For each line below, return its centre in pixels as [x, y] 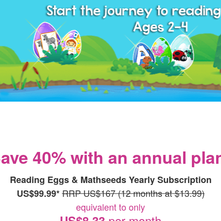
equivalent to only [110, 207]
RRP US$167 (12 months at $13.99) [133, 193]
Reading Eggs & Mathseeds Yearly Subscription [110, 180]
